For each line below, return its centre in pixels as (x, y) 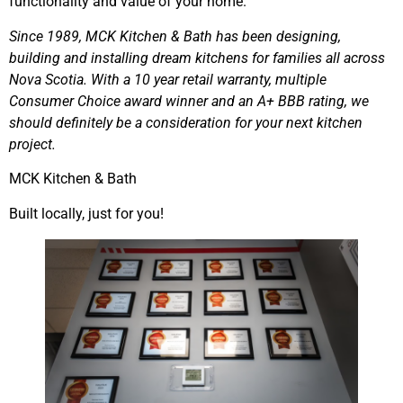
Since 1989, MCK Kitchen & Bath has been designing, (175, 36)
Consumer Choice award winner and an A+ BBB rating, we (189, 101)
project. (32, 144)
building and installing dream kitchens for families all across (197, 58)
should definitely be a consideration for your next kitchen (186, 122)
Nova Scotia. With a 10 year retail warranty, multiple (168, 79)
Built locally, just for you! (86, 213)
